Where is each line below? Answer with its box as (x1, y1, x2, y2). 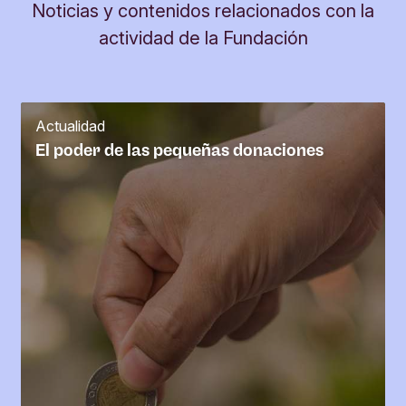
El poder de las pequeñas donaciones (35, 140, 324, 161)
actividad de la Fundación (98, 27, 308, 50)
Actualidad (35, 117, 105, 136)
